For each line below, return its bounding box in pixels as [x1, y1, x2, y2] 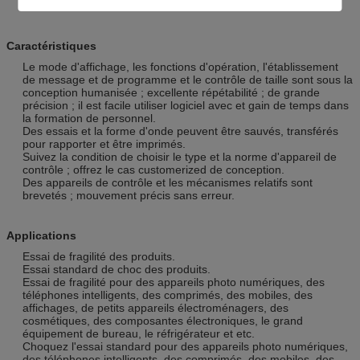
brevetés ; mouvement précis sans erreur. [22, 188, 235, 202]
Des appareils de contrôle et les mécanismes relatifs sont [22, 175, 313, 189]
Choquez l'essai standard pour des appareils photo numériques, [22, 339, 348, 353]
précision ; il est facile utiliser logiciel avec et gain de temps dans [22, 98, 349, 112]
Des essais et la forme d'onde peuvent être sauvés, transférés [22, 124, 338, 137]
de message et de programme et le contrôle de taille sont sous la [22, 72, 353, 86]
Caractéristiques [6, 39, 100, 52]
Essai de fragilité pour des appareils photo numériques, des [22, 275, 325, 288]
